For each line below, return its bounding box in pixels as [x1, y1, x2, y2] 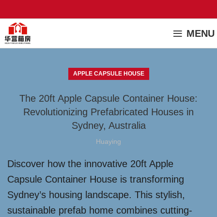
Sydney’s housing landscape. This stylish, [7, 189, 185, 200]
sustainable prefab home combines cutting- [7, 205, 192, 216]
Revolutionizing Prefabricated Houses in [23, 107, 194, 117]
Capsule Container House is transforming [7, 174, 184, 185]
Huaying [96, 138, 121, 145]
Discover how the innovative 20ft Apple [7, 158, 173, 169]
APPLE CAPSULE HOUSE [73, 70, 144, 77]
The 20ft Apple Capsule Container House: [19, 93, 198, 104]
